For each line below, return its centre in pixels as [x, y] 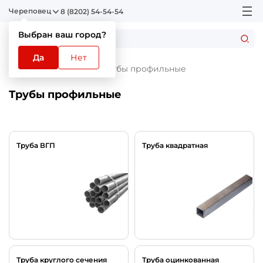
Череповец [30, 11]
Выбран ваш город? [62, 35]
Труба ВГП [36, 145]
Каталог [72, 69]
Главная [26, 69]
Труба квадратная [175, 145]
